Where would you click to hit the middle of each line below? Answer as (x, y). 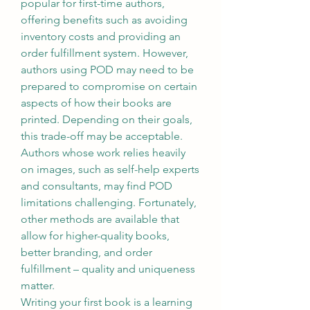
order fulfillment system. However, (104, 53)
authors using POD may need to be (107, 70)
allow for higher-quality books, (95, 236)
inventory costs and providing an (101, 36)
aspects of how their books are (96, 103)
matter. (38, 285)
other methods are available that (100, 219)
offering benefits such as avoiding (104, 20)
